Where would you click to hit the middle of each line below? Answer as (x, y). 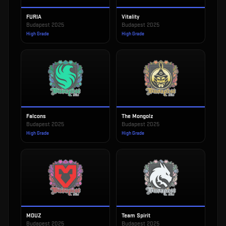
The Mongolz (137, 116)
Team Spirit (136, 216)
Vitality (130, 17)
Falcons (36, 116)
